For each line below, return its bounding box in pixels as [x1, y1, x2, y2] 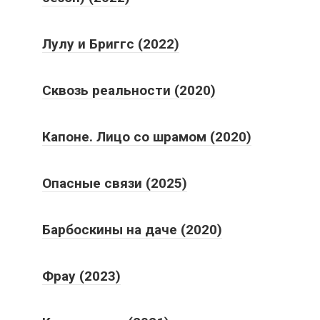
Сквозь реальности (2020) [42, 81, 216, 99]
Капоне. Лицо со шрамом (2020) [42, 128, 251, 145]
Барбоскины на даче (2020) [42, 221, 222, 238]
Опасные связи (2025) [42, 174, 187, 191]
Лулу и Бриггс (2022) [42, 35, 179, 52]
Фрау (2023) [42, 267, 121, 284]
